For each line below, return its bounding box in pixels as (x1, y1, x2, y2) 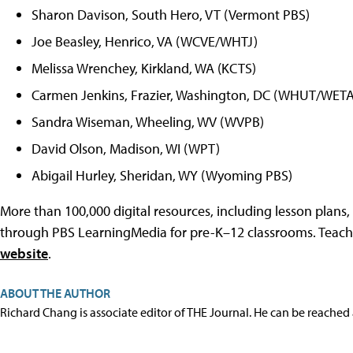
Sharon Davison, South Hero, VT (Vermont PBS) (32, 5, 310, 24)
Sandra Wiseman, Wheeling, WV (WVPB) (32, 112, 264, 131)
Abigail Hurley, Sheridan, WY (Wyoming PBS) (32, 165, 292, 184)
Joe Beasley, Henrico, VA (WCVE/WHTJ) (32, 32, 258, 50)
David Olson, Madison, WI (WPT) (32, 139, 220, 158)
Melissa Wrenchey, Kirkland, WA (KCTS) (32, 58, 256, 77)
